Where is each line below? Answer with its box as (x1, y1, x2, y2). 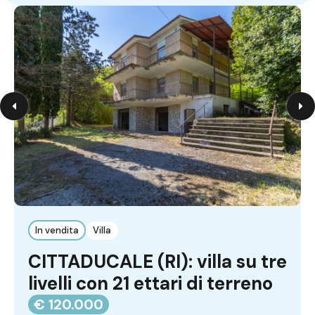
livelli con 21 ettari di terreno (28, 271, 273, 296)
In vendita (35, 224, 79, 237)
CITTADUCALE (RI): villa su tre (28, 250, 287, 274)
